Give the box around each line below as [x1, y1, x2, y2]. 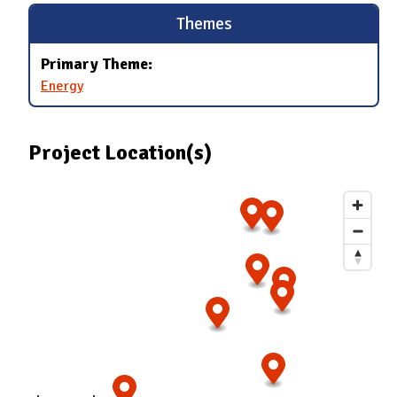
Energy [41, 77, 83, 96]
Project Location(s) [28, 139, 212, 167]
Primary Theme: [41, 53, 152, 74]
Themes [175, 13, 232, 35]
